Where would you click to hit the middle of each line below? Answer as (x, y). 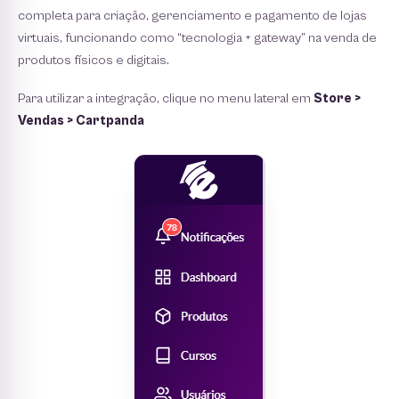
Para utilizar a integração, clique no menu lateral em (166, 98)
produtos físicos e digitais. (94, 60)
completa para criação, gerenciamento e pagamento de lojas (192, 16)
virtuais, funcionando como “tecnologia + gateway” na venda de (197, 38)
